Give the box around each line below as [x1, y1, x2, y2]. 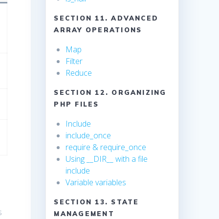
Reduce [66, 67, 92, 79]
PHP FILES [54, 100, 99, 109]
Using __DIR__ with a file [66, 153, 148, 165]
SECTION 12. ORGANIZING [54, 88, 167, 97]
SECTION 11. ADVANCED [54, 14, 159, 22]
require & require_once [66, 142, 147, 153]
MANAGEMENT [54, 210, 114, 218]
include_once [66, 130, 111, 141]
